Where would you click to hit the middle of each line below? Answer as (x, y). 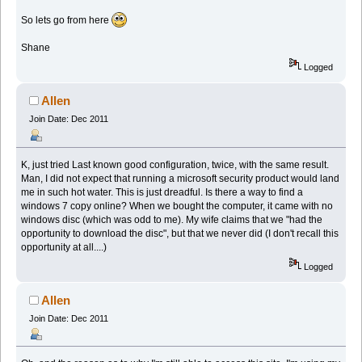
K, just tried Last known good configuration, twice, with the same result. (175, 164)
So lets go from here (67, 21)
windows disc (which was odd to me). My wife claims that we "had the (172, 219)
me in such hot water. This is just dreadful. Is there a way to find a (162, 192)
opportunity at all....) (64, 247)
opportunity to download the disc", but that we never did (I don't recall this (180, 233)
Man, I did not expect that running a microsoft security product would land (181, 178)
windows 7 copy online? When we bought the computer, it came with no (177, 206)
